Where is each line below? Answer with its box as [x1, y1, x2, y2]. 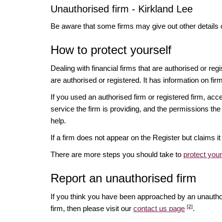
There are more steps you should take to [51, 150, 183, 159]
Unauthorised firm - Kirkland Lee [51, 3, 193, 14]
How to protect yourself [51, 43, 171, 56]
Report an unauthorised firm [51, 171, 196, 185]
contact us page [133, 204, 185, 213]
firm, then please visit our [51, 204, 133, 213]
